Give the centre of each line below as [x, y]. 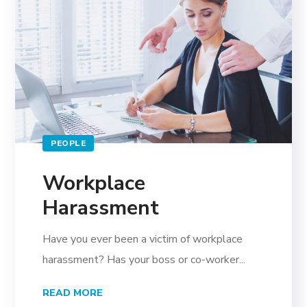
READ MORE [73, 293]
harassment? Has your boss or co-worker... [144, 259]
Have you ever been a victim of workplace [143, 239]
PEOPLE [69, 143]
